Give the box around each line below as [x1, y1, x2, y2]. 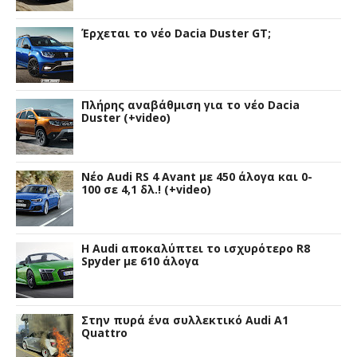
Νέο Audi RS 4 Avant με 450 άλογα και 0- [81, 168, 312, 184]
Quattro [81, 324, 127, 340]
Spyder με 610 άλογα [81, 253, 199, 269]
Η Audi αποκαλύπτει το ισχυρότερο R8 [81, 240, 310, 256]
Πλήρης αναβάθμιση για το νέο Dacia [81, 96, 300, 112]
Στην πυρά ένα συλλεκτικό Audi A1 [81, 312, 288, 328]
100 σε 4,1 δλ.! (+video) [81, 181, 211, 197]
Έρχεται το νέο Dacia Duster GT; [81, 25, 271, 41]
